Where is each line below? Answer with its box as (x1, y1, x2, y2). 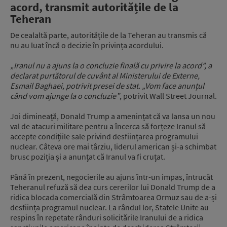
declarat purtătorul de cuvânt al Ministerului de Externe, (10, 70, 200, 81)
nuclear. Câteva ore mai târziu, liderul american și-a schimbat (10, 141, 216, 152)
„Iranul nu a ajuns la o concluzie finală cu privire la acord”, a (10, 60, 212, 71)
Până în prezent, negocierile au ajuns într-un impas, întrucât (10, 172, 213, 182)
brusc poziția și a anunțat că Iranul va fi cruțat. (10, 152, 165, 162)
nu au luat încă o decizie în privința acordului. (10, 40, 164, 51)
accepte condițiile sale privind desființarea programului (10, 131, 198, 142)
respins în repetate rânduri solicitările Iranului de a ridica (10, 212, 203, 223)
